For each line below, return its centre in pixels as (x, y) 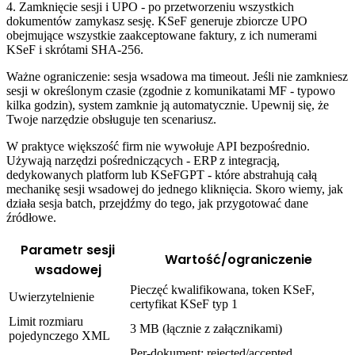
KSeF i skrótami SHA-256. (75, 50)
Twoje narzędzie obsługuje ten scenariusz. (111, 120)
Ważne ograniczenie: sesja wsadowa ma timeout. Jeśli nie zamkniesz (177, 77)
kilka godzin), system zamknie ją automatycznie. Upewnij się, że (168, 105)
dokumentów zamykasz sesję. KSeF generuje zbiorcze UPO (157, 21)
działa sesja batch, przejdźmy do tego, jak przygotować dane (157, 204)
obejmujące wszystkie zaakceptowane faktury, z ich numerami (162, 36)
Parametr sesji (68, 250)
